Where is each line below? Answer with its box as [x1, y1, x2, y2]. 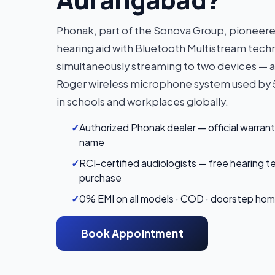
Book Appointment [81, 227, 184, 241]
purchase [79, 171, 122, 185]
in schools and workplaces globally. [56, 95, 228, 108]
